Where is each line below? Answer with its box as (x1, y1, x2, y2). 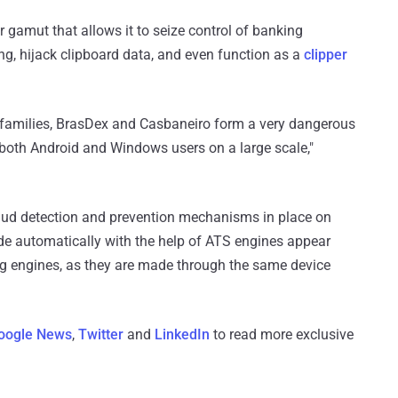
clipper (304, 46, 347, 64)
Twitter (78, 326, 123, 344)
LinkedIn (155, 326, 210, 344)
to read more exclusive (210, 326, 354, 344)
